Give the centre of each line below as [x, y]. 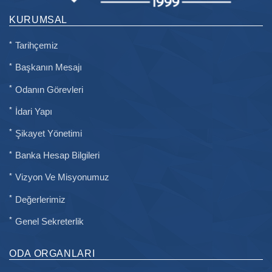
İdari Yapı [34, 111]
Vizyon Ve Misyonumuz [62, 178]
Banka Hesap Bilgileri [57, 156]
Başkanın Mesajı [49, 68]
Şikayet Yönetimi [49, 134]
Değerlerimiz [40, 199]
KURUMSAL [39, 19]
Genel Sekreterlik [49, 221]
